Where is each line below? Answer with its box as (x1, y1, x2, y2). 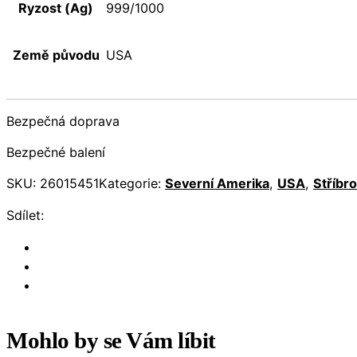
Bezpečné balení (6, 144, 105, 161)
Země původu (12, 46, 100, 63)
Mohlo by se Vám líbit (6, 327, 216, 353)
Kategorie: (99, 175, 165, 192)
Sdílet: (6, 206, 44, 223)
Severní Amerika (165, 175, 269, 192)
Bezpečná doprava (6, 113, 120, 130)
